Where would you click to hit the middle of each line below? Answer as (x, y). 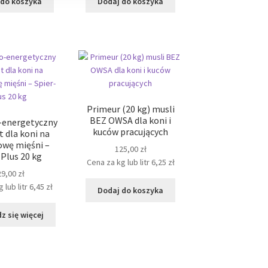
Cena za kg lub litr (118, 162)
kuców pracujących (131, 131)
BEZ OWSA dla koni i (131, 120)
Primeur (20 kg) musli (130, 109)
